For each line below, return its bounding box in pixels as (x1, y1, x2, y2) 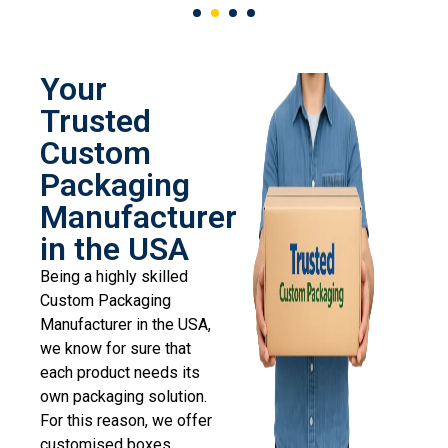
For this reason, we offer (40, 411, 212, 431)
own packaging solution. (40, 387, 207, 407)
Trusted (40, 102, 151, 141)
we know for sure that (40, 339, 191, 359)
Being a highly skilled (40, 267, 188, 287)
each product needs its (40, 363, 200, 383)
